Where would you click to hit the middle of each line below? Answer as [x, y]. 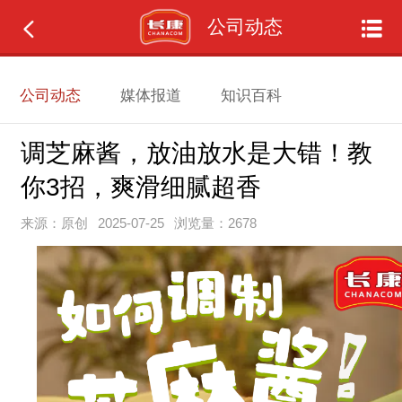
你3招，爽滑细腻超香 [140, 188]
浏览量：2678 [215, 223]
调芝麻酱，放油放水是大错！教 [196, 153]
